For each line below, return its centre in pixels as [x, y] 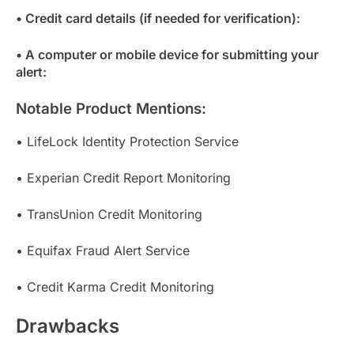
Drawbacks [68, 326]
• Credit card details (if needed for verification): [158, 19]
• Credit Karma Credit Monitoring [115, 287]
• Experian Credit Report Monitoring [123, 178]
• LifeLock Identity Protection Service [127, 142]
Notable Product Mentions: [111, 109]
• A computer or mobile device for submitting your [167, 55]
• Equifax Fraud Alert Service [103, 251]
